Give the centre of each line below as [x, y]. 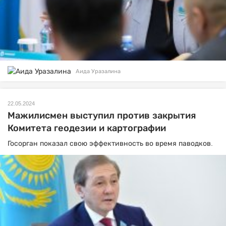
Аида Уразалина [98, 71]
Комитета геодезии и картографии [87, 128]
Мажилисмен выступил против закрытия [102, 116]
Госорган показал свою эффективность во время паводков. [110, 144]
